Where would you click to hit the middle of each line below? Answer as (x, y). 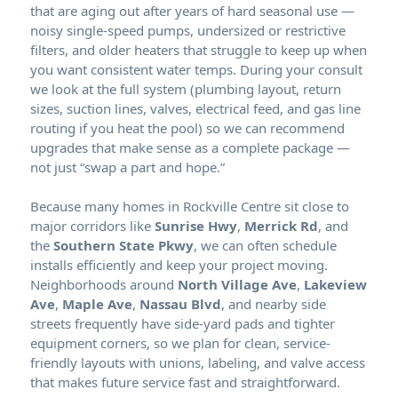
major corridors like (92, 225)
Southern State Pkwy (123, 245)
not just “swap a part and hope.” (127, 167)
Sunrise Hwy (196, 225)
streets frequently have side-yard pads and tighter (183, 323)
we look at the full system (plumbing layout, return (186, 88)
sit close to (315, 206)
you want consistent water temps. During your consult (196, 69)
